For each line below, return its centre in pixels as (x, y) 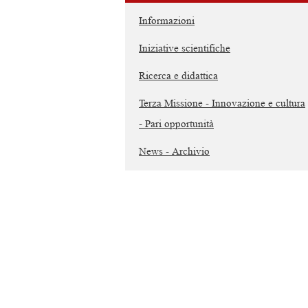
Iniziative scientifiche (185, 48)
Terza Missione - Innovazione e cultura (222, 103)
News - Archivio (174, 152)
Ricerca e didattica (178, 76)
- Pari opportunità (176, 124)
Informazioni (167, 21)
